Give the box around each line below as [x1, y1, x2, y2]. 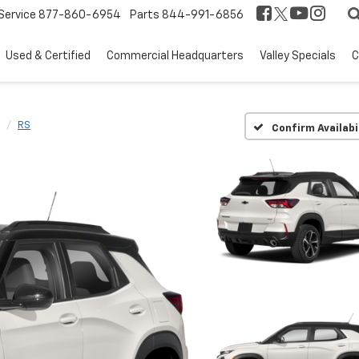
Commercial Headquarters [107, 50, 244, 62]
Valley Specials [260, 50, 336, 62]
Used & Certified [6, 50, 91, 62]
